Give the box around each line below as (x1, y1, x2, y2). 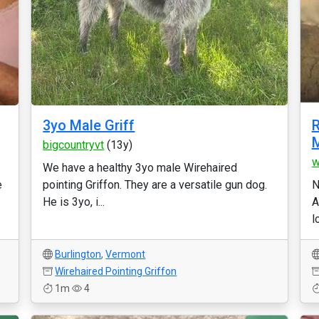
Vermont (105, 249, 146, 260)
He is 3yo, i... (43, 195, 105, 209)
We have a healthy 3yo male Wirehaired (43, 161, 238, 174)
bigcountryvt (43, 138, 105, 152)
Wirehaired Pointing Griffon (55, 266, 177, 277)
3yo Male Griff (43, 117, 135, 134)
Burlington (55, 249, 102, 260)
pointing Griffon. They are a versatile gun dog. (43, 178, 268, 192)
